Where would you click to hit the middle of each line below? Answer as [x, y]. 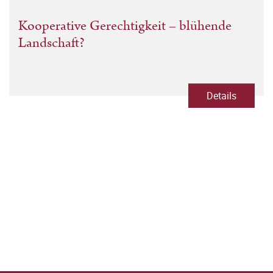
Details [222, 96]
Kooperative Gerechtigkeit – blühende [125, 26]
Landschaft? [51, 43]
